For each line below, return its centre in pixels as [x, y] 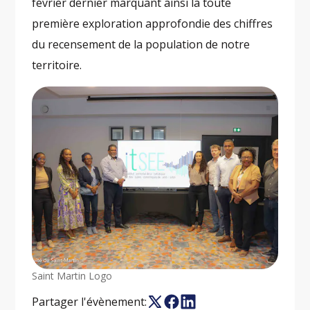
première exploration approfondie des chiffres [153, 24]
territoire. [57, 65]
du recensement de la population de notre [141, 45]
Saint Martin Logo [72, 276]
